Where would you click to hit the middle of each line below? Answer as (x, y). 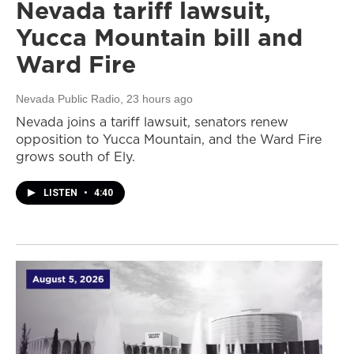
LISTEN (62, 193)
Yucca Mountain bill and (159, 38)
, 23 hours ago (156, 99)
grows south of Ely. (75, 157)
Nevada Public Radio (68, 99)
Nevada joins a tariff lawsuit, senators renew (152, 122)
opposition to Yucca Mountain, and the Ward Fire (169, 139)
